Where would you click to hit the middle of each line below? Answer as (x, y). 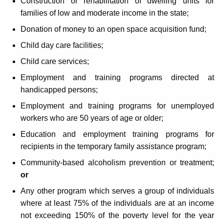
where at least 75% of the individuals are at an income (117, 203)
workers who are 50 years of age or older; (92, 118)
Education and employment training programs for (117, 134)
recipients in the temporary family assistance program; (113, 146)
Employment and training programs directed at (117, 77)
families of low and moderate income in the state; (105, 13)
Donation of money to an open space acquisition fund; (113, 29)
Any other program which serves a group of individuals (117, 191)
